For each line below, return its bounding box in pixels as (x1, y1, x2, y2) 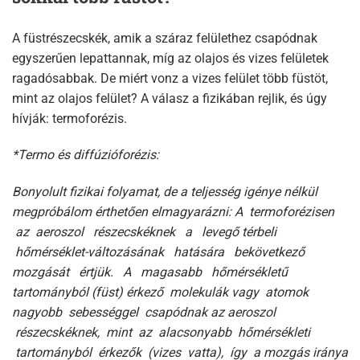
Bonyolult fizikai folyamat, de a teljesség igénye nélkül (12, 184, 317, 200)
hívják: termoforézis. (12, 110, 127, 126)
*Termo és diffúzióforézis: (12, 147, 159, 163)
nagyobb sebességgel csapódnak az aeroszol (12, 305, 276, 321)
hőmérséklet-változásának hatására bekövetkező (12, 244, 305, 260)
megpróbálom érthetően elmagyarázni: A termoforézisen (12, 204, 334, 220)
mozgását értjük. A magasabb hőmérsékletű (12, 264, 288, 280)
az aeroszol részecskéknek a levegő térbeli (12, 224, 276, 240)
